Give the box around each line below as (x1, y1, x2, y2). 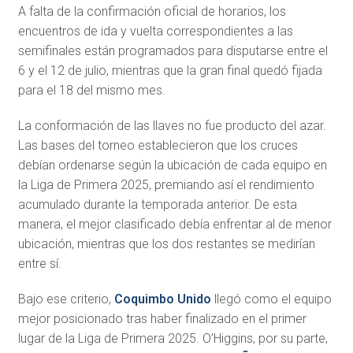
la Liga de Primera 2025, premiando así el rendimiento (17, 177, 314, 192)
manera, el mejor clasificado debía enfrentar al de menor (17, 217, 332, 232)
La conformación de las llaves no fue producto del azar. (17, 118, 326, 133)
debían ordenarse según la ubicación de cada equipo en (17, 158, 327, 173)
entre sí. (17, 256, 61, 271)
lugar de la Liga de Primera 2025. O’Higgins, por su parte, (17, 331, 328, 346)
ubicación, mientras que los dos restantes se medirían (17, 236, 315, 251)
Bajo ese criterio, (17, 292, 114, 307)
